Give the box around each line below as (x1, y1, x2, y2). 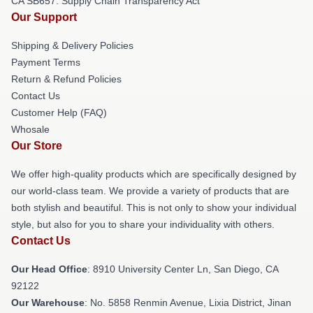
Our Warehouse (11, 297, 85, 308)
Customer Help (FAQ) (11, 107, 107, 118)
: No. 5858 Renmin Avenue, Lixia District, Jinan (85, 297, 291, 308)
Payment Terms (11, 57, 80, 68)
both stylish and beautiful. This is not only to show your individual (11, 202, 296, 213)
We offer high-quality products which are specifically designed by (11, 168, 296, 180)
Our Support (11, 11, 77, 23)
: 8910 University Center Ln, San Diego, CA (87, 263, 278, 275)
